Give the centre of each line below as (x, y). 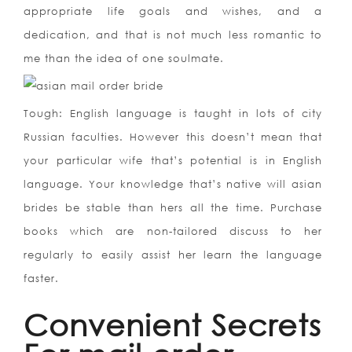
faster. (41, 279)
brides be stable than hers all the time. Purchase (173, 208)
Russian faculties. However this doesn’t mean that (173, 137)
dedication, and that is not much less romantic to (173, 35)
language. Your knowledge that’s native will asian (173, 184)
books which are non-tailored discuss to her (173, 231)
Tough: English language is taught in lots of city (173, 114)
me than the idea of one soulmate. (124, 59)
